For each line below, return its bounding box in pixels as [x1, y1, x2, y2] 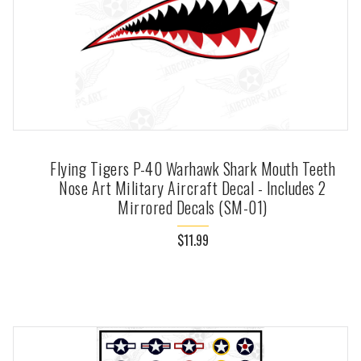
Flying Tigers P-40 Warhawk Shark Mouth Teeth [50, 156, 335, 181]
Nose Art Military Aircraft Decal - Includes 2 [59, 176, 326, 201]
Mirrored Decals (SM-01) [118, 195, 268, 220]
